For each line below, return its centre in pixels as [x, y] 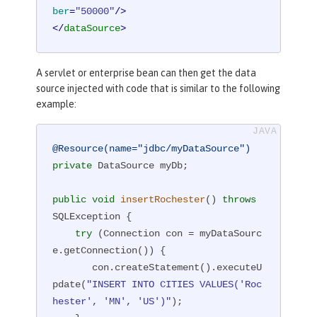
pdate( [70, 285]
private [73, 166]
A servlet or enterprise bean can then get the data [146, 73]
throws [240, 200]
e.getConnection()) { [109, 251]
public [70, 200]
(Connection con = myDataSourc [177, 234]
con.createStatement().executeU [73, 268]
